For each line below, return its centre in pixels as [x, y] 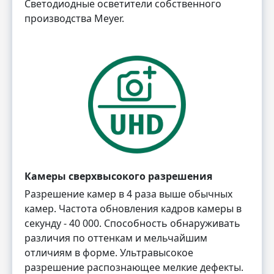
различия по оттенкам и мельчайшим [116, 238]
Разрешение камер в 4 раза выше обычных [128, 194]
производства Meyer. [74, 19]
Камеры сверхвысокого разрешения [118, 176]
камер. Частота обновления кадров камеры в [133, 208]
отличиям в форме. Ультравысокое [109, 252]
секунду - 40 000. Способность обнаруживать [132, 223]
